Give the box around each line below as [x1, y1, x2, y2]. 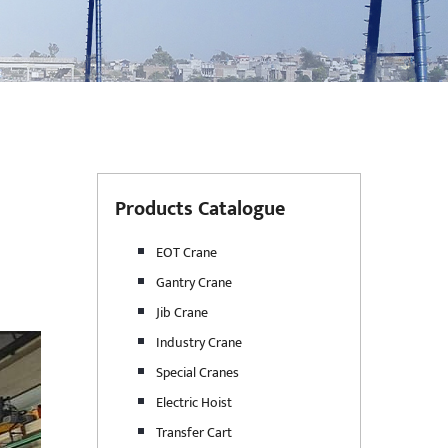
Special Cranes [156, 361, 239, 384]
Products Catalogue [115, 192, 285, 226]
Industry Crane [156, 331, 242, 354]
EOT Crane [156, 241, 217, 264]
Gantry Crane [156, 271, 232, 294]
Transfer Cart [156, 421, 232, 444]
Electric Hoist [156, 391, 232, 414]
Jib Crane [156, 301, 208, 324]
